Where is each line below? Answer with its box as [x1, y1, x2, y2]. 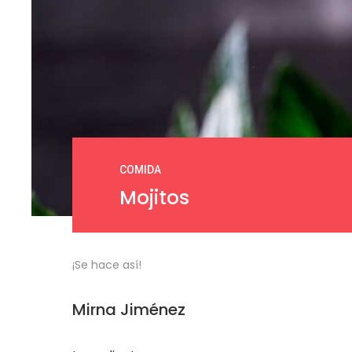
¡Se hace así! [72, 257, 141, 273]
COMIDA [119, 163, 161, 177]
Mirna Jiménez [72, 299, 185, 321]
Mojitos [119, 184, 189, 212]
